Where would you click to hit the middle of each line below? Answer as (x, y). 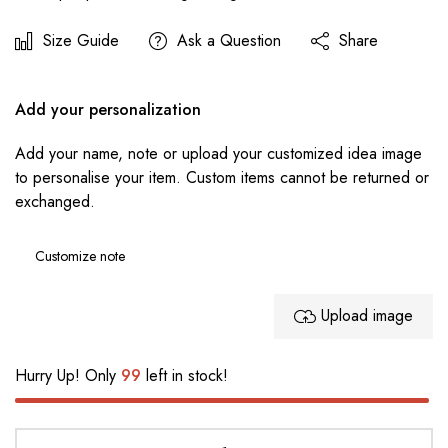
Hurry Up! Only (68, 375)
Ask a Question (229, 40)
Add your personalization (108, 109)
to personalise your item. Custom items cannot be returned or (222, 177)
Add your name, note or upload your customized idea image (218, 153)
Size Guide (81, 40)
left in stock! (184, 375)
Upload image (367, 316)
